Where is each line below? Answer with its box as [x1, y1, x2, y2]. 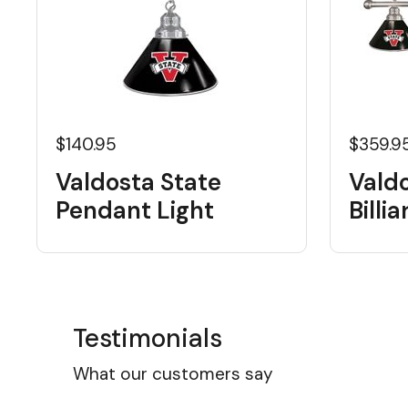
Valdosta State [56, 167, 221, 198]
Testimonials [73, 321, 222, 355]
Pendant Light [56, 195, 214, 226]
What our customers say [73, 362, 273, 385]
